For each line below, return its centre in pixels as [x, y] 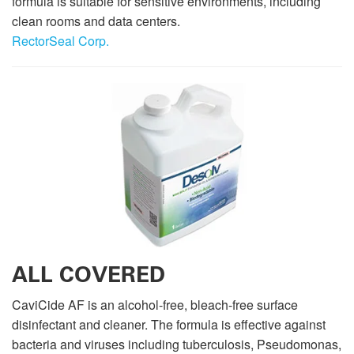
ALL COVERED [88, 275]
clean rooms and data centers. [96, 21]
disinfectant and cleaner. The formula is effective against [169, 325]
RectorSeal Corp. [60, 40]
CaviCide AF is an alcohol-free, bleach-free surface [155, 305]
